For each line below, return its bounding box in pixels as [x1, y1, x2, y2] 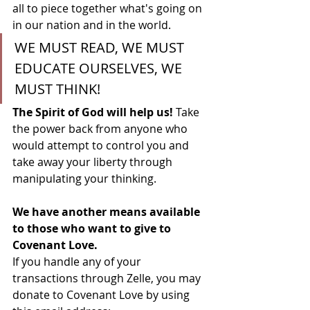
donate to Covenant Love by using [12, 287, 192, 302]
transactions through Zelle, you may [12, 271, 203, 286]
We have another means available [12, 204, 203, 219]
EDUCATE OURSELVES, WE [15, 59, 185, 77]
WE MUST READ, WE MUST [15, 38, 188, 57]
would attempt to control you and [12, 138, 192, 153]
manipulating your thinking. [12, 171, 156, 186]
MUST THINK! [15, 80, 104, 98]
